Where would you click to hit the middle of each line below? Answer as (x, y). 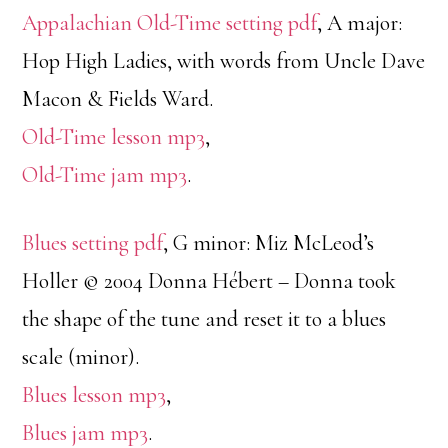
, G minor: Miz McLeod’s (269, 243)
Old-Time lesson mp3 (114, 137)
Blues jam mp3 (85, 433)
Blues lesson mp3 (94, 395)
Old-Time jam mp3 (105, 175)
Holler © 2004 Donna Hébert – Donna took (209, 281)
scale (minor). (81, 357)
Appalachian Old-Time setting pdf (170, 23)
